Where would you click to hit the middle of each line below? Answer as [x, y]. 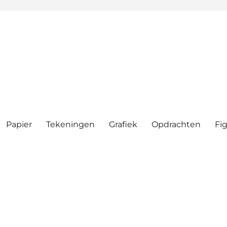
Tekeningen [71, 124]
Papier [19, 124]
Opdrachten [176, 124]
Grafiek [123, 124]
